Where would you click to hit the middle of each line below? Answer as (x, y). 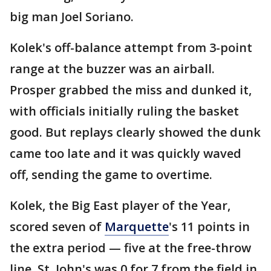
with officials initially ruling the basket (124, 111)
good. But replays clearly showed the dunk (135, 132)
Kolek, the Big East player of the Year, (120, 205)
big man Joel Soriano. (72, 16)
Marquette (137, 226)
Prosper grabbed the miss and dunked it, (131, 90)
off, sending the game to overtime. (111, 174)
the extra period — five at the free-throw (130, 247)
